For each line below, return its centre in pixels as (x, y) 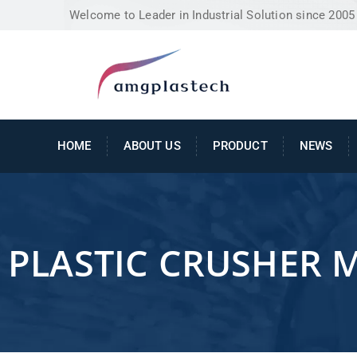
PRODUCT (240, 145)
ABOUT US (152, 145)
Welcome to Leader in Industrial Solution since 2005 (212, 15)
